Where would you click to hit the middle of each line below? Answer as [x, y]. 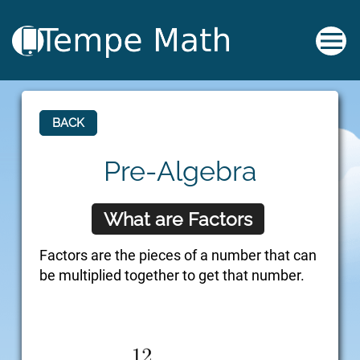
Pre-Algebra [180, 172]
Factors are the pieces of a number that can [178, 256]
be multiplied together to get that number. [172, 276]
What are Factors [178, 219]
